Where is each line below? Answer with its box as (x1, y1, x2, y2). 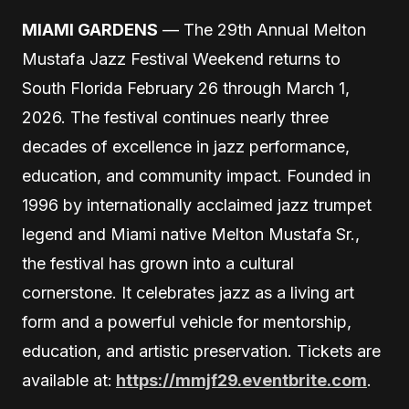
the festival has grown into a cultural (22, 254, 294, 273)
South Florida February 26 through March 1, (22, 79, 350, 98)
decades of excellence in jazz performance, (22, 137, 350, 156)
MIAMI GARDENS (22, 20, 158, 39)
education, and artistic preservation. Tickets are (22, 341, 381, 361)
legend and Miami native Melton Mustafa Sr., (22, 225, 360, 244)
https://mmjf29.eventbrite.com (116, 371, 367, 390)
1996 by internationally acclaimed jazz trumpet (22, 195, 372, 215)
